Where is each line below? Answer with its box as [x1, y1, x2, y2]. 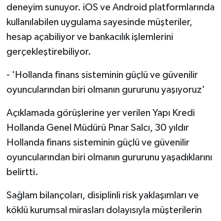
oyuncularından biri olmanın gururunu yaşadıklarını [6, 152, 212, 163]
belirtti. [6, 167, 38, 178]
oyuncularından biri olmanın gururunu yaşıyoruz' [6, 85, 205, 95]
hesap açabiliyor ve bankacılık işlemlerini [6, 32, 173, 42]
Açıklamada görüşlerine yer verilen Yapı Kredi [6, 108, 195, 118]
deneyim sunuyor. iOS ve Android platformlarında [6, 2, 215, 13]
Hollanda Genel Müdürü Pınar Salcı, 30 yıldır [6, 123, 189, 133]
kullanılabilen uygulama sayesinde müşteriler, [6, 17, 192, 28]
